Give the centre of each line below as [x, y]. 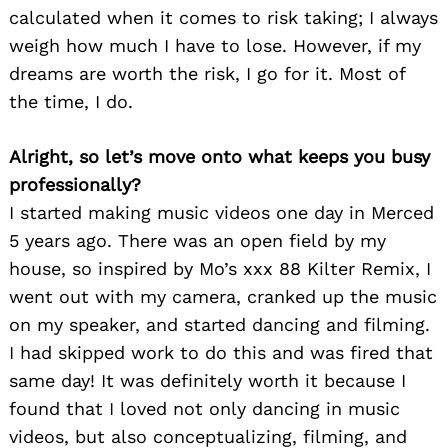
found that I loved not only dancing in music [204, 408]
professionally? [75, 184]
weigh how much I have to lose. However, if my [215, 45]
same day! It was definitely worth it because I [207, 380]
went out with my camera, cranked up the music [223, 296]
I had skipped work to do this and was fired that [221, 352]
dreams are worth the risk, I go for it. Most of [207, 73]
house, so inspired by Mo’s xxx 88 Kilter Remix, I [220, 268]
